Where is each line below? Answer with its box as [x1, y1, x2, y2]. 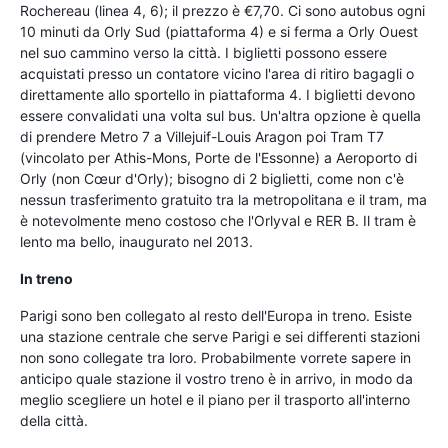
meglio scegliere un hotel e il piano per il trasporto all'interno [20, 390, 410, 408]
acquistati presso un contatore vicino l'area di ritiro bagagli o [20, 64, 414, 82]
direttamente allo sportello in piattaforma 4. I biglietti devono [20, 85, 415, 103]
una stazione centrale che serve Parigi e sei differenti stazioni [20, 327, 420, 345]
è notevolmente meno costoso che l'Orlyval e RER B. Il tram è [20, 211, 416, 229]
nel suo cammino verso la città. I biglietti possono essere [20, 43, 387, 61]
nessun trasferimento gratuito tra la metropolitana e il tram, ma [20, 190, 427, 208]
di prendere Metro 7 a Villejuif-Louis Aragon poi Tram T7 [20, 127, 384, 145]
